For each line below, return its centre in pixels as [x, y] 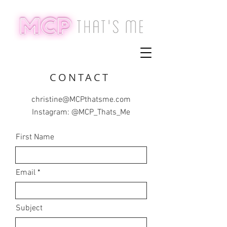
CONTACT [80, 77]
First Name [35, 137]
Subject [29, 208]
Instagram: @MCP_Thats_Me [81, 112]
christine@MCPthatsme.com [81, 100]
